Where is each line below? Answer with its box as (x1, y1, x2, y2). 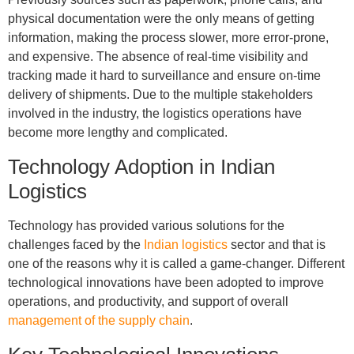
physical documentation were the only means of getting (7, 11, 314, 25)
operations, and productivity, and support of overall (7, 294, 288, 308)
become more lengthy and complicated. (7, 125, 228, 139)
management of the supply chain (7, 313, 190, 327)
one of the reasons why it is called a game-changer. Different (7, 256, 345, 270)
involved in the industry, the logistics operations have (7, 106, 302, 120)
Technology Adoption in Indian (7, 154, 275, 179)
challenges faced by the (7, 237, 144, 251)
